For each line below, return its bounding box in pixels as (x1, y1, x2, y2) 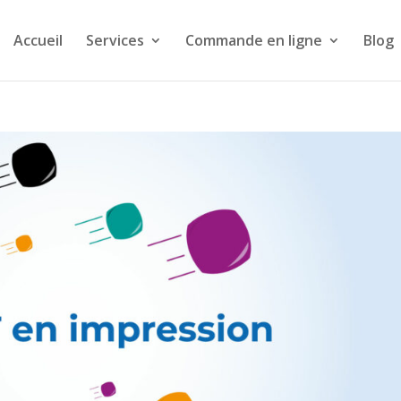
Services (85, 30, 144, 50)
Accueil (13, 30, 63, 50)
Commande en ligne (184, 30, 322, 50)
